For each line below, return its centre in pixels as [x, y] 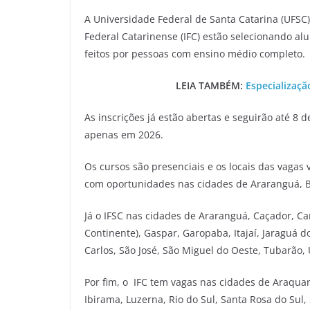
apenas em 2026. [124, 134]
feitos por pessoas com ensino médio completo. [195, 53]
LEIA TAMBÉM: [211, 85]
